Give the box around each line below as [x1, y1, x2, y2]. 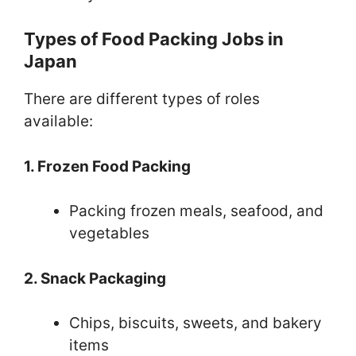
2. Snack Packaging [24, 269, 166, 288]
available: [24, 112, 93, 131]
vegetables [69, 224, 149, 243]
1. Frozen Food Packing [24, 157, 191, 176]
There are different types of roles [24, 90, 260, 109]
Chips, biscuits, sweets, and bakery [69, 314, 322, 333]
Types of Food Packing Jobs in [24, 29, 284, 50]
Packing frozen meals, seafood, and [69, 202, 323, 221]
